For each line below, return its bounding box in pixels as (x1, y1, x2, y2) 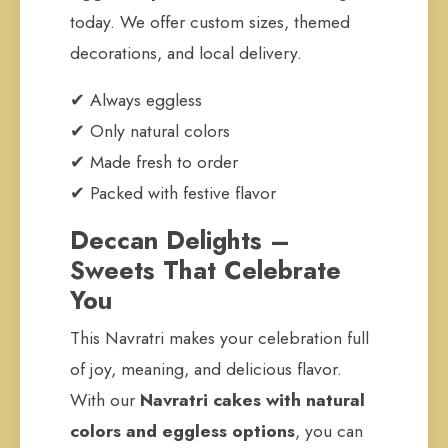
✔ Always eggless (70, 87, 202, 113)
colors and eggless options (70, 418, 295, 444)
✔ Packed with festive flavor (70, 180, 276, 206)
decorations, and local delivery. (70, 40, 302, 66)
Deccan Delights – (70, 222, 290, 258)
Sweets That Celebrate (70, 252, 341, 288)
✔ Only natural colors (70, 118, 230, 144)
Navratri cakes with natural (140, 387, 365, 413)
